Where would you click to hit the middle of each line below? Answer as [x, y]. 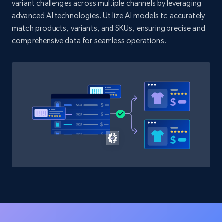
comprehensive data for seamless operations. [89, 41]
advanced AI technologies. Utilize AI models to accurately [109, 16]
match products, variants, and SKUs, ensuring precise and [109, 28]
